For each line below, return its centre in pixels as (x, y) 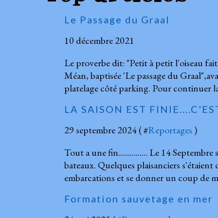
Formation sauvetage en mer (139, 198)
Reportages (170, 130)
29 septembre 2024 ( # (106, 130)
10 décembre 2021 (99, 40)
